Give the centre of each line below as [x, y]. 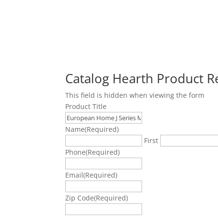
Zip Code [80, 198]
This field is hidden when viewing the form [135, 95]
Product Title [86, 107]
